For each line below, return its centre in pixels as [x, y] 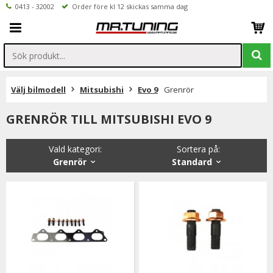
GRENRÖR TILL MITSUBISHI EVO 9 [109, 119]
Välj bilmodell [38, 90]
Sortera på [197, 149]
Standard [192, 162]
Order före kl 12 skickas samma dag [128, 6]
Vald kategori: [75, 149]
